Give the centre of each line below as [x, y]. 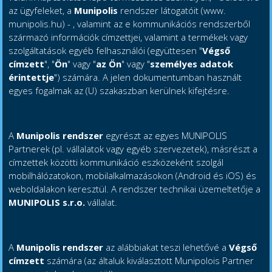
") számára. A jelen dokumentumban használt [148, 77]
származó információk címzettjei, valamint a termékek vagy [128, 37]
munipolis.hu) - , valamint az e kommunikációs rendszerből [130, 24]
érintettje [32, 77]
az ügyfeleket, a [42, 11]
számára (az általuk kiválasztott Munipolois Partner [149, 261]
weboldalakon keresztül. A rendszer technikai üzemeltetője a [135, 189]
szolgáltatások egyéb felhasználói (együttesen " [106, 51]
